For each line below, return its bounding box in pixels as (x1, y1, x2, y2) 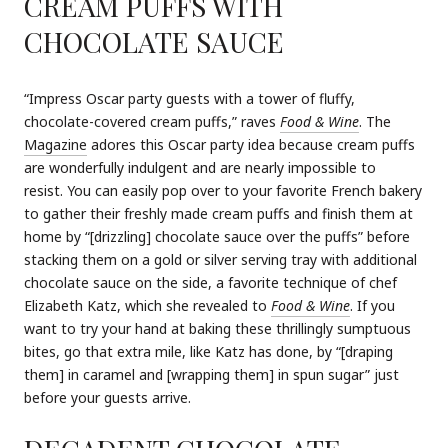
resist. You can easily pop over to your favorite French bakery (24, 180, 422, 200)
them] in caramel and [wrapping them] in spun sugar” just (24, 364, 399, 384)
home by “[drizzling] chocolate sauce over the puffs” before (24, 226, 410, 246)
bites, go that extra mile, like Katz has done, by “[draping (24, 341, 393, 361)
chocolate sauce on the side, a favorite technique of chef (24, 272, 397, 292)
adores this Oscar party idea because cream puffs (87, 134, 415, 154)
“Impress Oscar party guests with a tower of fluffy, (24, 88, 355, 108)
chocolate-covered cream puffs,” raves (24, 111, 280, 131)
